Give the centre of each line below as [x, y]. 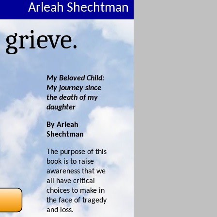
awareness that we [76, 171]
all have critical [71, 181]
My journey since [74, 88]
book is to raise [70, 162]
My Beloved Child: [75, 78]
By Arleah [62, 125]
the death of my [72, 98]
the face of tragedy [77, 200]
